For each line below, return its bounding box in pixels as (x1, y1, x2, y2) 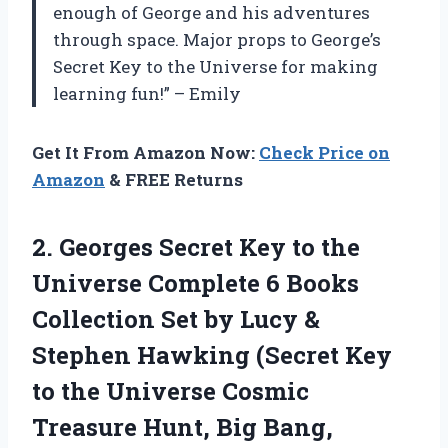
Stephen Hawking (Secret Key (32, 338, 392, 371)
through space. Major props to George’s (53, 27, 381, 51)
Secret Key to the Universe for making (53, 54, 378, 78)
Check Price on (259, 140, 390, 164)
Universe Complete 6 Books (32, 266, 359, 299)
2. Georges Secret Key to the (32, 230, 360, 263)
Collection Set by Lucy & (32, 302, 320, 335)
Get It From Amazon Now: (32, 140, 259, 164)
